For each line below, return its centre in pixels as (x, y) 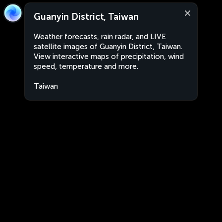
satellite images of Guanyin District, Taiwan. (108, 47)
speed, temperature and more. (86, 66)
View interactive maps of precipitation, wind (109, 56)
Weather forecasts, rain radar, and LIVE (100, 37)
